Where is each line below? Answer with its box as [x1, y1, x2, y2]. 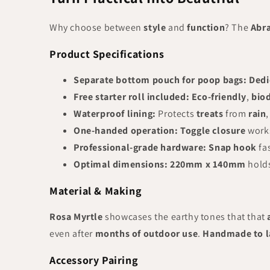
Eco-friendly [191, 90, 247, 103]
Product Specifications [49, 47, 165, 61]
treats [196, 107, 224, 120]
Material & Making [49, 184, 142, 198]
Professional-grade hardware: [74, 141, 207, 154]
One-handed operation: [74, 124, 178, 137]
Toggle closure [180, 124, 246, 137]
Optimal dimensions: [74, 158, 168, 171]
